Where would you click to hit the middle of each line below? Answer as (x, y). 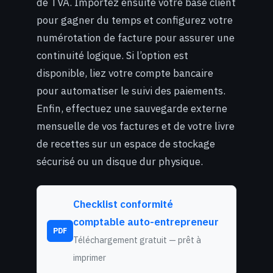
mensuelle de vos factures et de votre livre (136, 126)
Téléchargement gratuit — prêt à (137, 239)
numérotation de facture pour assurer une (136, 37)
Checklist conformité (123, 204)
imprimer (90, 257)
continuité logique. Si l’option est (112, 55)
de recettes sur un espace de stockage (126, 144)
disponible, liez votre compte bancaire (125, 73)
